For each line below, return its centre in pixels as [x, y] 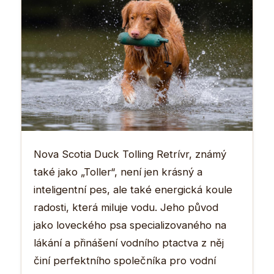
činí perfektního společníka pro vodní [125, 260]
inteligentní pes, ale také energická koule [133, 189]
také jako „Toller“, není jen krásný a [118, 172]
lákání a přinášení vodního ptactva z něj [129, 243]
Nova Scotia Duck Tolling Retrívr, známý [130, 154]
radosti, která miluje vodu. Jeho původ [126, 207]
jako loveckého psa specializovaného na [130, 225]
